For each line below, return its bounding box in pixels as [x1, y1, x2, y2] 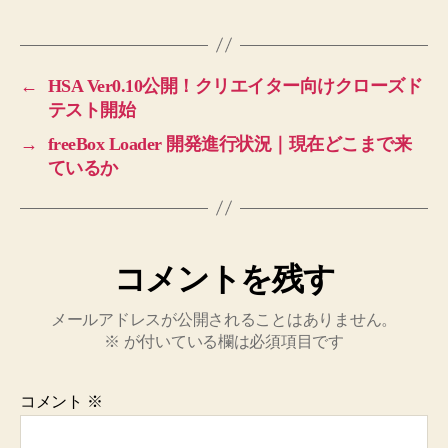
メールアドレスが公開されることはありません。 [50, 310, 398, 328]
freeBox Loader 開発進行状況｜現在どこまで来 [47, 133, 412, 154]
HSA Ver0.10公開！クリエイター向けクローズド [47, 75, 423, 96]
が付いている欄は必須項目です [119, 332, 344, 350]
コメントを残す [113, 260, 335, 297]
